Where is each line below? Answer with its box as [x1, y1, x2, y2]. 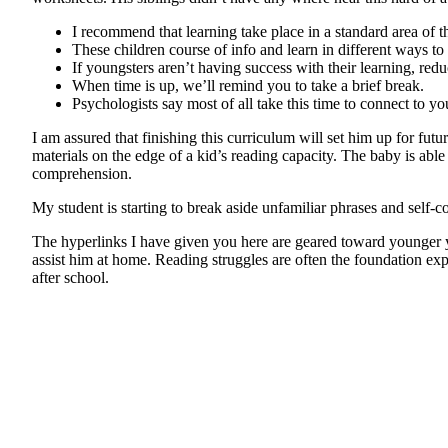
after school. [32, 269, 109, 287]
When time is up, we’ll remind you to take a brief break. [72, 77, 424, 95]
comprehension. [32, 165, 132, 183]
